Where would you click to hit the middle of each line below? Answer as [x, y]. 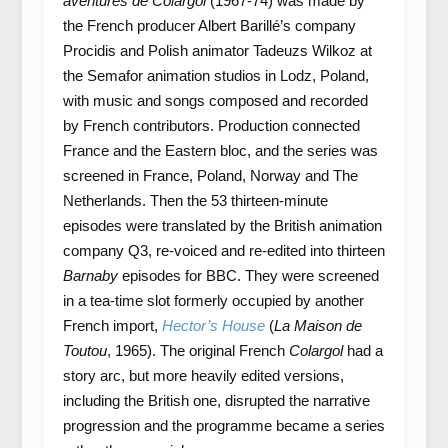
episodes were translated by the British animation [222, 225]
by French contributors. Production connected [211, 125]
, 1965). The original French [197, 350]
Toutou [84, 350]
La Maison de [317, 325]
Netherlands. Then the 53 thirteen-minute [195, 200]
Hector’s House [213, 325]
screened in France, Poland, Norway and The [210, 175]
